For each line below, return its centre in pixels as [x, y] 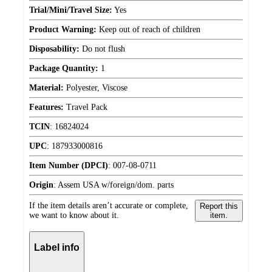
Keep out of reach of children [148, 29]
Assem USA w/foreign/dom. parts [116, 185]
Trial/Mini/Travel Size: [71, 10]
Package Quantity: [64, 68]
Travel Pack [86, 107]
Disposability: [54, 49]
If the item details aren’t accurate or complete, [109, 205]
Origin [41, 185]
